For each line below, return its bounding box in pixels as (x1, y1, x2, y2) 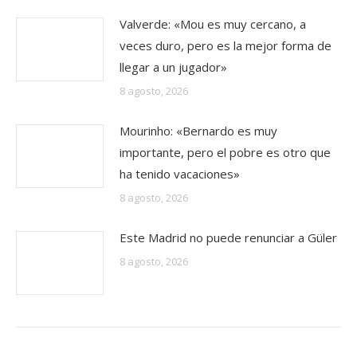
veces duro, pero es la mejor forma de (120, 37, 331, 53)
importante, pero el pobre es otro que (120, 144, 331, 160)
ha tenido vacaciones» (120, 166, 240, 182)
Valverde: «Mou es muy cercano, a (120, 16, 306, 32)
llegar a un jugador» (120, 59, 227, 75)
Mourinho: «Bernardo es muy (120, 123, 277, 139)
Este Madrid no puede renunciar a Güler (120, 229, 337, 245)
